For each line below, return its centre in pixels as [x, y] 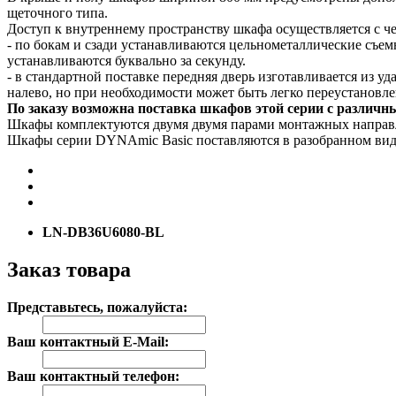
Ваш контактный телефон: [93, 376]
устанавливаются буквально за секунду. [126, 60]
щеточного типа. [57, 12]
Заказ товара [69, 269]
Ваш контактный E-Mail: [88, 341]
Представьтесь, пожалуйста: [97, 307]
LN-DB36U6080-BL [103, 232]
